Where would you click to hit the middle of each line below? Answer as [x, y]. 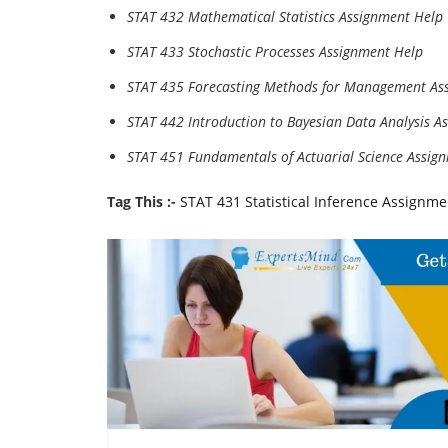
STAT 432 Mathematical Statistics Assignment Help [285, 16]
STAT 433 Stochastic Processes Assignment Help [275, 51]
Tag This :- [141, 201]
